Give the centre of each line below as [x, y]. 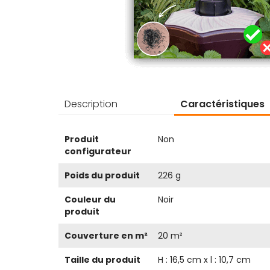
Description [91, 104]
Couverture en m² [106, 236]
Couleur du [90, 200]
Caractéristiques [222, 104]
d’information [86, 145]
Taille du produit [102, 260]
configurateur [98, 152]
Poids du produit [102, 176]
